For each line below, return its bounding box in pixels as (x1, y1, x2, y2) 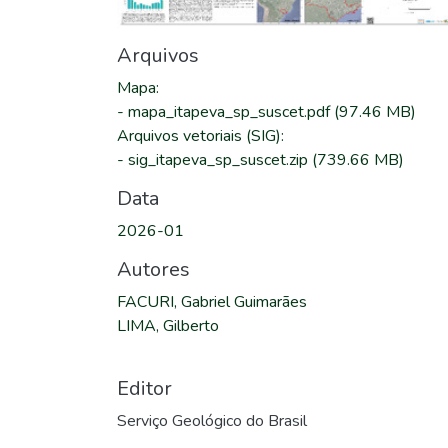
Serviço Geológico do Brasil (117, 410, 307, 432)
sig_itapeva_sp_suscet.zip (128, 149, 312, 171)
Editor (117, 375, 172, 402)
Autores (117, 256, 190, 283)
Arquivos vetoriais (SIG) (117, 125, 281, 147)
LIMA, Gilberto (117, 315, 219, 337)
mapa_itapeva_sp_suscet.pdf (128, 101, 334, 123)
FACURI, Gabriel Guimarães (117, 291, 307, 313)
